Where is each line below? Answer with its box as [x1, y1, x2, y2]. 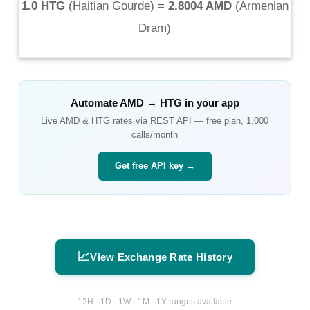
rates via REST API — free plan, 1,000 [110, 115, 269, 126]
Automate [70, 96, 120, 109]
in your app [181, 96, 239, 109]
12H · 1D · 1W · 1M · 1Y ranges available [77, 297, 232, 307]
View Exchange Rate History [90, 250, 233, 263]
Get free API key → [114, 160, 195, 171]
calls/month [131, 129, 179, 140]
